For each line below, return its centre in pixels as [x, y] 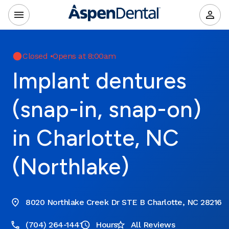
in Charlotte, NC [96, 138]
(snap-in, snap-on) [107, 109]
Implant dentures [100, 81]
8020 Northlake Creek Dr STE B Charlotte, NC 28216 [124, 202]
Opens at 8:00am [84, 56]
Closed [35, 56]
